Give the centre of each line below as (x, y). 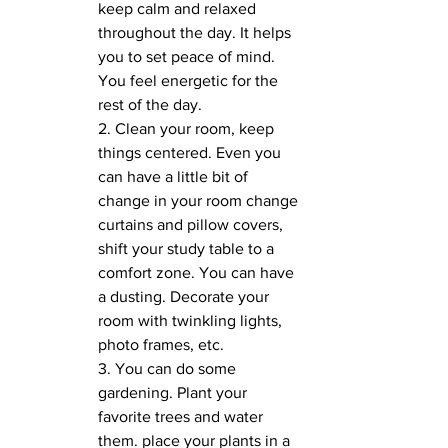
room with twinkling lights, (192, 320)
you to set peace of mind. (188, 56)
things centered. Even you (191, 152)
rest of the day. (152, 104)
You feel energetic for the (190, 80)
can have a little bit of (175, 176)
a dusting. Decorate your (185, 296)
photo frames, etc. (161, 344)
